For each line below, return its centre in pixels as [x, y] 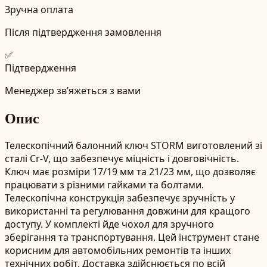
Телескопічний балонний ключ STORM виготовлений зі [133, 145]
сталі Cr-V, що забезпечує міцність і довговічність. [122, 158]
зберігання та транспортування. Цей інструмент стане [132, 237]
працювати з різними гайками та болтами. [104, 184]
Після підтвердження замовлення [83, 32]
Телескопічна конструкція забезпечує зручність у [120, 198]
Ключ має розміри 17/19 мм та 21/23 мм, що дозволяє [130, 171]
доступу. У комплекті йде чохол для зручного [109, 224]
